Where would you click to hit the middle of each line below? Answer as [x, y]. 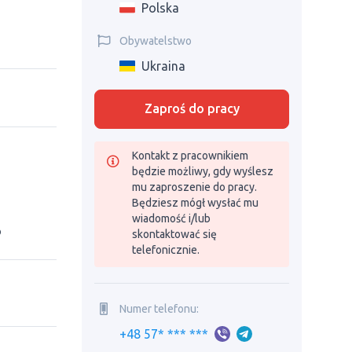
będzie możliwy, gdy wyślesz [203, 171]
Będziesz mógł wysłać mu [195, 203]
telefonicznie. [166, 250]
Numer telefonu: [159, 308]
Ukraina [163, 66]
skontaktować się [174, 234]
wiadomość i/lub [171, 218]
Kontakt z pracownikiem [190, 156]
